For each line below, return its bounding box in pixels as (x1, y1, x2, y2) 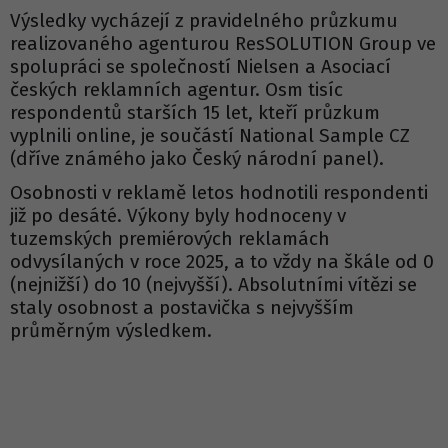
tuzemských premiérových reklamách (10, 227, 330, 251)
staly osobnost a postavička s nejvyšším (10, 296, 354, 320)
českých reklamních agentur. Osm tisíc (10, 78, 343, 101)
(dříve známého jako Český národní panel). (10, 147, 384, 170)
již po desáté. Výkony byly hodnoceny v (10, 204, 346, 228)
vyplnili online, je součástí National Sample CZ (10, 124, 410, 147)
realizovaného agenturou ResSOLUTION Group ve (10, 32, 436, 55)
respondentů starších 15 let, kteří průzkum (10, 101, 380, 124)
